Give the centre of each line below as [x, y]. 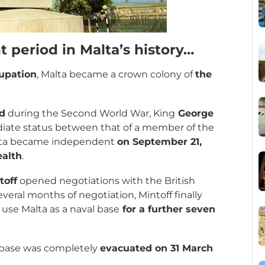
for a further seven [167, 209]
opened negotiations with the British [106, 180]
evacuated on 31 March [156, 248]
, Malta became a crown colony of [116, 74]
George [194, 113]
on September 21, [159, 141]
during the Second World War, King [90, 113]
